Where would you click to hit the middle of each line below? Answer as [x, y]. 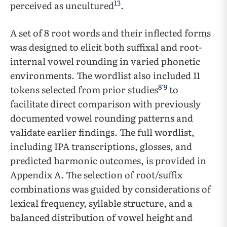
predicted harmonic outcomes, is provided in [108, 160]
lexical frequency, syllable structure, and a [101, 203]
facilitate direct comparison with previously [105, 104]
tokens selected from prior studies [84, 89]
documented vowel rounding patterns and [102, 118]
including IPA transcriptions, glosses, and [101, 146]
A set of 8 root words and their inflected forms [110, 33]
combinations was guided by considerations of [110, 189]
